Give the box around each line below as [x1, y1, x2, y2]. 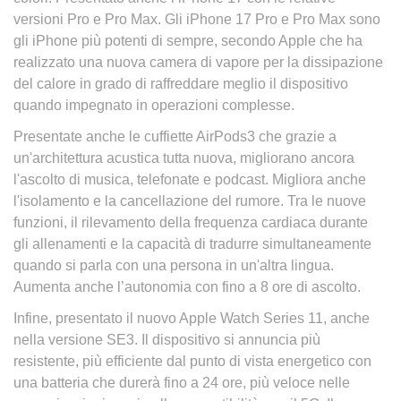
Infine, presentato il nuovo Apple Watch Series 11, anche [13, 311, 370, 326]
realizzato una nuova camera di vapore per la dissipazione [13, 55, 383, 70]
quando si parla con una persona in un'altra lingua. [13, 258, 334, 273]
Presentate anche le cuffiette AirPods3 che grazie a [13, 129, 337, 144]
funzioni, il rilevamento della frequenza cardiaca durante [13, 215, 368, 230]
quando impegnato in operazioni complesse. [13, 98, 298, 113]
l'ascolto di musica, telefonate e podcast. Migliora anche [13, 172, 366, 187]
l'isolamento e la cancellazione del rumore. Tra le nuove [13, 193, 366, 209]
